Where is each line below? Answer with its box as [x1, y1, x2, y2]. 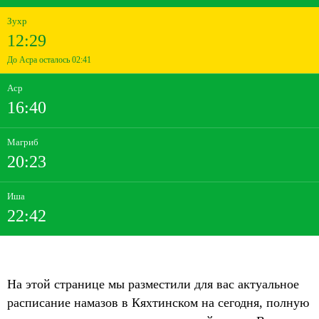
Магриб [7, 137, 38, 147]
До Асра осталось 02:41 [7, 55, 91, 65]
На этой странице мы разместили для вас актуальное [7, 277, 299, 291]
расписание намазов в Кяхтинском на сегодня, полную [7, 296, 309, 310]
